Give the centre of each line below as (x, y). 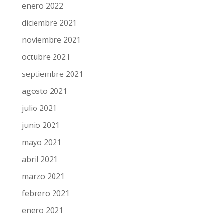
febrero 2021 (45, 193)
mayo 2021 (41, 142)
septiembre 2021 (52, 74)
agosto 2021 (44, 91)
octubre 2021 (46, 57)
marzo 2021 (43, 176)
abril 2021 (40, 159)
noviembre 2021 (51, 40)
